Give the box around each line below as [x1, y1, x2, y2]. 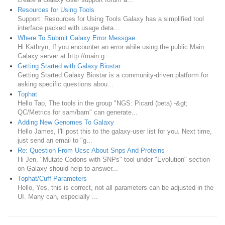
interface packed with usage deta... [18, 24, 120, 32]
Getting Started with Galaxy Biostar [18, 62, 121, 70]
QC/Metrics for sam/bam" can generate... [18, 108, 138, 116]
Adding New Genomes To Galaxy [18, 118, 114, 126]
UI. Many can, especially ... [18, 192, 98, 200]
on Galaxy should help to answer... [18, 164, 118, 172]
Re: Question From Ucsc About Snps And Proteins [18, 146, 165, 154]
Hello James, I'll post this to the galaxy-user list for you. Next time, [18, 127, 212, 135]
